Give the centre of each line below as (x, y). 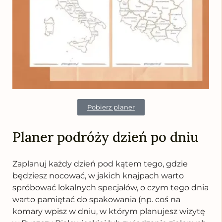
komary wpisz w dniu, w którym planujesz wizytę (109, 211)
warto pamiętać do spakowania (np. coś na (96, 199)
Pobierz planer (111, 107)
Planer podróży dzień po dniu (105, 137)
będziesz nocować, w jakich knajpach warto (98, 175)
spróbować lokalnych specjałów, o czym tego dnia (111, 187)
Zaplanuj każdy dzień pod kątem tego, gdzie (100, 164)
